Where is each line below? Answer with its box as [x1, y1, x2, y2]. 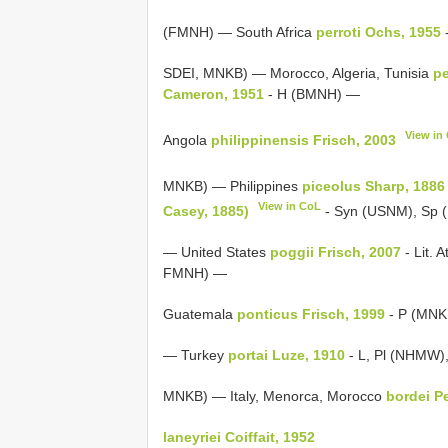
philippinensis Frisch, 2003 [211, 131, 396, 148]
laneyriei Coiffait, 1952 [163, 428, 315, 445]
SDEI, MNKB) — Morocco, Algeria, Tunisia [163, 65, 433, 81]
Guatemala [163, 305, 237, 322]
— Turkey [163, 346, 228, 363]
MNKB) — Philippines [163, 177, 302, 194]
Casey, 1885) [163, 202, 249, 219]
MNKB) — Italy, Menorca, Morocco [163, 387, 386, 404]
